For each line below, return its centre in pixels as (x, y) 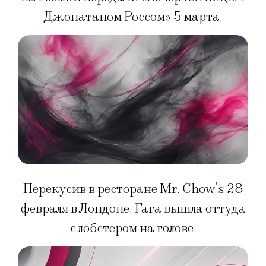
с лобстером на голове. (133, 228)
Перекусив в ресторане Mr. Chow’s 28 (133, 189)
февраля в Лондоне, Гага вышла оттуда (133, 208)
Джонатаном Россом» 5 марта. (133, 17)
